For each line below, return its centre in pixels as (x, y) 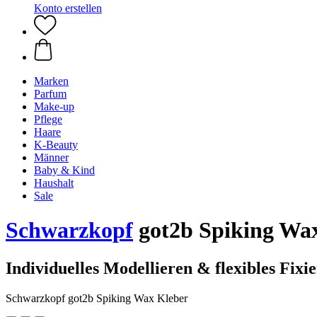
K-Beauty (56, 145)
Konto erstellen (68, 8)
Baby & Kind (64, 170)
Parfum (50, 94)
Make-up (54, 106)
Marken (51, 81)
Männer (51, 157)
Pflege (48, 119)
